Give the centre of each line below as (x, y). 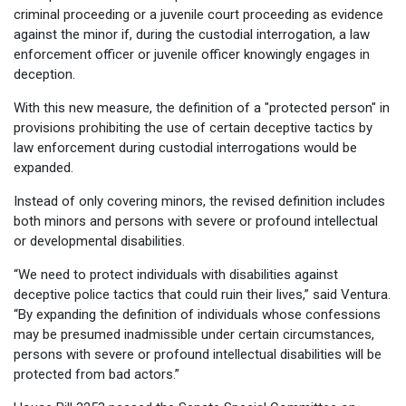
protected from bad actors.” (97, 374)
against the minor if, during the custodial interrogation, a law (192, 34)
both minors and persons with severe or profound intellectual (196, 221)
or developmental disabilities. (99, 241)
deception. (44, 74)
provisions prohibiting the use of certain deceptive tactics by (193, 127)
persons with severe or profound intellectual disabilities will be (198, 354)
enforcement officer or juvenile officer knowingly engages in (192, 54)
